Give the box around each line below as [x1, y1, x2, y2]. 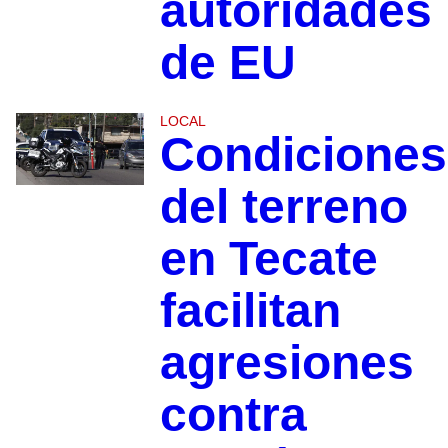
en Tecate [159, 231, 378, 285]
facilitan [159, 283, 341, 337]
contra [159, 387, 307, 441]
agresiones [159, 335, 414, 389]
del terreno [159, 179, 408, 233]
